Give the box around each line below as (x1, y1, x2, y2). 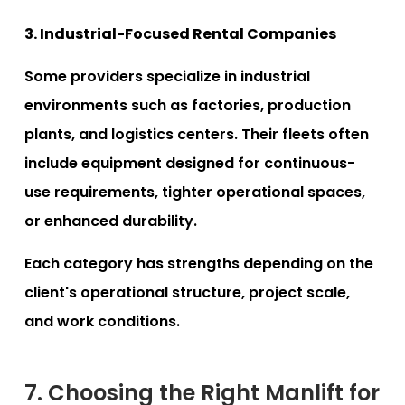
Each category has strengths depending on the (24, 252, 373, 274)
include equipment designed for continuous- (24, 152, 355, 174)
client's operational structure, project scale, (24, 281, 350, 303)
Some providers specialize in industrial (24, 65, 310, 87)
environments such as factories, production (24, 94, 351, 116)
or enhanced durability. (24, 210, 197, 231)
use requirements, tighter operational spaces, (24, 181, 365, 202)
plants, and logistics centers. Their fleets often (24, 123, 369, 145)
